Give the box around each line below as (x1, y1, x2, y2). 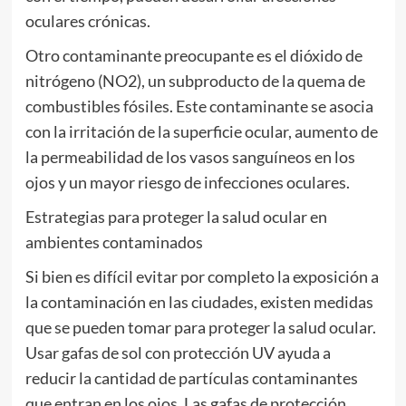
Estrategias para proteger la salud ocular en (24, 207, 327, 227)
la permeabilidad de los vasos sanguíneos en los (24, 147, 355, 168)
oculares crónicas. (24, 11, 150, 32)
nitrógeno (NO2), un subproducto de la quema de (24, 71, 365, 92)
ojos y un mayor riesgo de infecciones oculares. (24, 172, 350, 193)
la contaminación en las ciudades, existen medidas (24, 292, 373, 313)
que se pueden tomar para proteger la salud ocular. (24, 317, 376, 338)
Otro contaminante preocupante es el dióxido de (24, 45, 362, 66)
